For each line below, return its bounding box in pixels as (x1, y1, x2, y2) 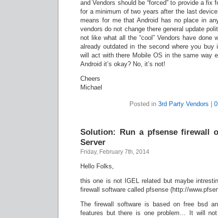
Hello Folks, (80, 163, 114, 170)
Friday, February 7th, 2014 (80, 148, 149, 155)
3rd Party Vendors (158, 100, 209, 108)
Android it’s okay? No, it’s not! (80, 60, 165, 68)
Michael (80, 84, 102, 91)
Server (80, 137, 106, 147)
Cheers (80, 75, 100, 82)
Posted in (129, 100, 158, 108)
